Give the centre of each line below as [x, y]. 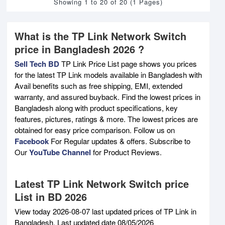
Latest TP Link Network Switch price [102, 183]
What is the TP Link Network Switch [100, 36]
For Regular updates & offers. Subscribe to [120, 141]
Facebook [32, 141]
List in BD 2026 [51, 196]
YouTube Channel [60, 152]
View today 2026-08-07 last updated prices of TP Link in [105, 211]
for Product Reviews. [126, 152]
